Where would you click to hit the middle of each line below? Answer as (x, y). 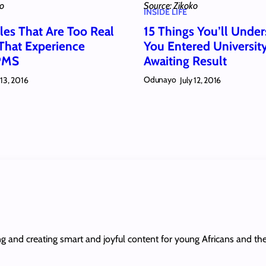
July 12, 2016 (201, 80)
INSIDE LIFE (165, 12)
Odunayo (160, 80)
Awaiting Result (185, 61)
